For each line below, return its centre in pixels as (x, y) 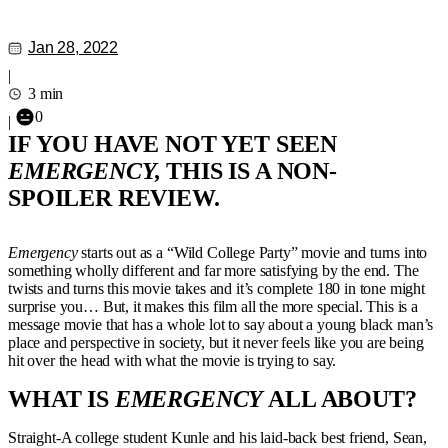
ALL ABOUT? (342, 399)
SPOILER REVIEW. (114, 198)
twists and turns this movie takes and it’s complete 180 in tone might (216, 288)
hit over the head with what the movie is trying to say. (172, 360)
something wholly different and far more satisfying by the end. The (213, 270)
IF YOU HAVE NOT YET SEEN (173, 144)
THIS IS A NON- (252, 171)
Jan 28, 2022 (73, 47)
